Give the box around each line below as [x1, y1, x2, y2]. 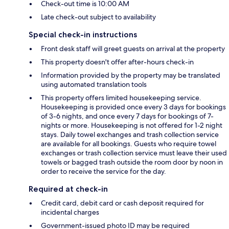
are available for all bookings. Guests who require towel [41, 139, 216, 149]
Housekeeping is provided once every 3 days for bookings [41, 102, 226, 112]
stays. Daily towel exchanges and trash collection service [41, 130, 219, 140]
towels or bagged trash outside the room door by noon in [41, 157, 223, 167]
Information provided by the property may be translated [41, 71, 220, 80]
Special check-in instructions [29, 30, 137, 40]
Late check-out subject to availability [41, 12, 156, 22]
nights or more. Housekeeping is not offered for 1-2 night [41, 121, 222, 130]
